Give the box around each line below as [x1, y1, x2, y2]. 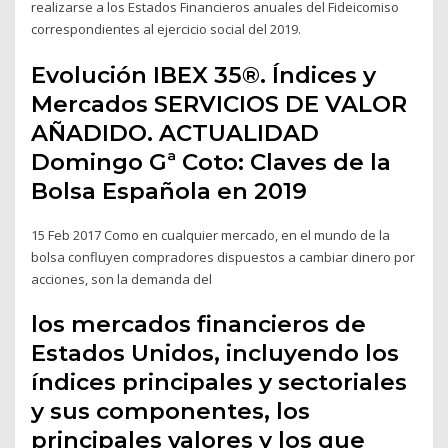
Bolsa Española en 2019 [31, 176, 314, 205]
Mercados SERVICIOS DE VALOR [31, 89, 408, 118]
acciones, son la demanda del [31, 269, 216, 288]
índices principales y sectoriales [31, 368, 408, 397]
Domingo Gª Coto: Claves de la [31, 147, 392, 176]
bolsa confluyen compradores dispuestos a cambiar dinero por [31, 247, 416, 266]
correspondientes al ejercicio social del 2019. [31, 20, 302, 39]
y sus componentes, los [31, 397, 311, 426]
